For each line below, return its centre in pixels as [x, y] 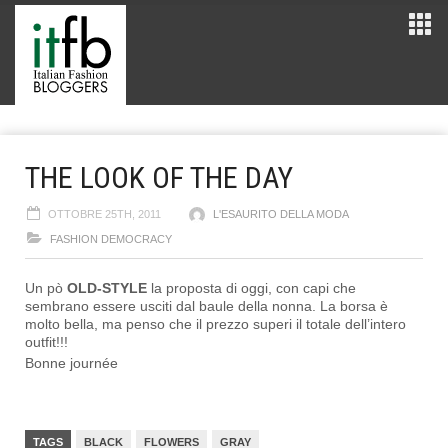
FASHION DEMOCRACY [111, 239]
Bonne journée [71, 363]
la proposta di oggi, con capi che [251, 288]
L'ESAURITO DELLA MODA [281, 214]
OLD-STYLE [107, 288]
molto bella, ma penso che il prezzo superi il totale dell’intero [215, 324]
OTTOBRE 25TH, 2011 [104, 214]
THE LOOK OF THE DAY [159, 177]
